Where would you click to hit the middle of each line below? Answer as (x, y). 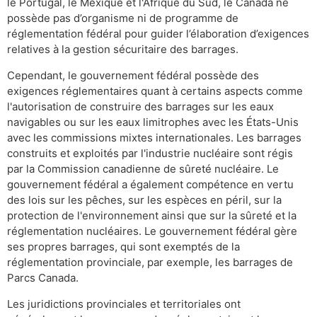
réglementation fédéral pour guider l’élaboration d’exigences (158, 33)
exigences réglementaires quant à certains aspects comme (155, 91)
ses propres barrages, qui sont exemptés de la (123, 246)
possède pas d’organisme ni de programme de (123, 18)
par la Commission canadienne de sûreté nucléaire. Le (143, 168)
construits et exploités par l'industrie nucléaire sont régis (150, 153)
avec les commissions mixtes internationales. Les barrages (154, 137)
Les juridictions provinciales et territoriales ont (124, 304)
